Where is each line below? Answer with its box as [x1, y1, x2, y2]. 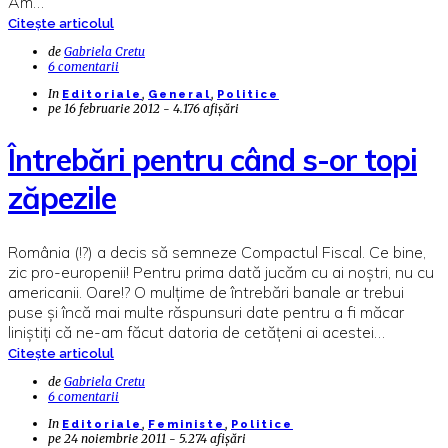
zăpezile [8, 178, 116, 217]
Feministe [148, 417, 225, 431]
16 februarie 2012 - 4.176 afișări [64, 100, 239, 116]
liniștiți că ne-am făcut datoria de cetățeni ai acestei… [8, 321, 385, 342]
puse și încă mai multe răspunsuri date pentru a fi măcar [8, 301, 404, 322]
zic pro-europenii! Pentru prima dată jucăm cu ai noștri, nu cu [8, 261, 434, 282]
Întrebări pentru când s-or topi [8, 140, 417, 179]
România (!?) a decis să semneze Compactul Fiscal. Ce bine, [8, 241, 426, 262]
